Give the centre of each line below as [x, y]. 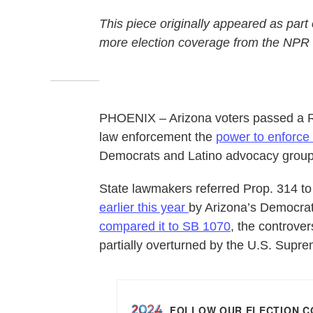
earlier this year [144, 208]
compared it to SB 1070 [165, 226]
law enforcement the [158, 137]
